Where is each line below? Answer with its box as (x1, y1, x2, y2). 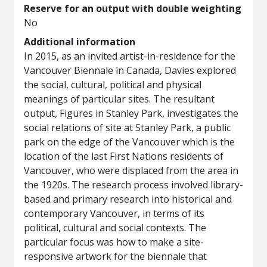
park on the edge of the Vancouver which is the (24, 135, 235, 148)
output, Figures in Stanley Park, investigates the (24, 107, 238, 120)
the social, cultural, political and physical (24, 78, 201, 91)
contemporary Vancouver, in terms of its (24, 207, 204, 220)
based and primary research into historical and (24, 193, 232, 206)
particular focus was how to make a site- (24, 235, 204, 249)
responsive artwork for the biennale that (24, 250, 207, 263)
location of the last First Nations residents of (24, 150, 223, 163)
